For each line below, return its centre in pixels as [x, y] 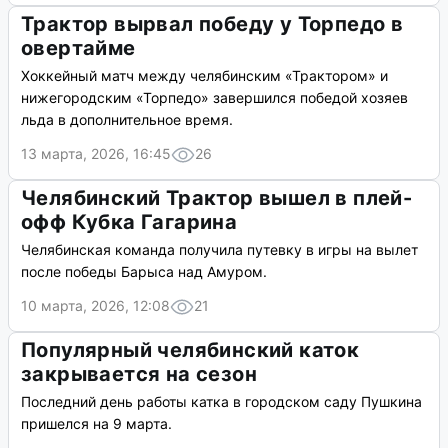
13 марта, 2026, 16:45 [96, 154]
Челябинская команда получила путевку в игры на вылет [219, 250]
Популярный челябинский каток [190, 350]
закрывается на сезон [139, 374]
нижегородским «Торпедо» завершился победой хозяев [214, 98]
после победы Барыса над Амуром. [144, 272]
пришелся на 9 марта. [96, 424]
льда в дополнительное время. [127, 120]
